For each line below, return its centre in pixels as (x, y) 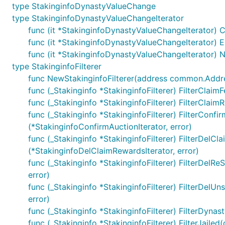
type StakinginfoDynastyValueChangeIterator (98, 18)
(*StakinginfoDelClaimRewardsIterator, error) (114, 151)
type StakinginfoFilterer (57, 66)
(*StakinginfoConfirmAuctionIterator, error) (110, 127)
